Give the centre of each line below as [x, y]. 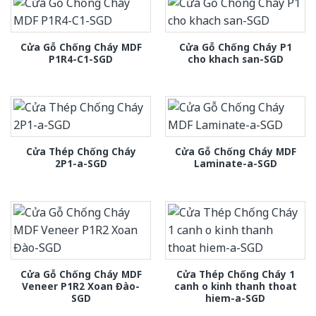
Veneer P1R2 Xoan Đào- [81, 286]
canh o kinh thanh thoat [235, 286]
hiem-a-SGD [235, 298]
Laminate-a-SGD [235, 164]
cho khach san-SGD [235, 59]
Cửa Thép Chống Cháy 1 [235, 274]
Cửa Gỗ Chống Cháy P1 [235, 47]
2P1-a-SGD [81, 164]
